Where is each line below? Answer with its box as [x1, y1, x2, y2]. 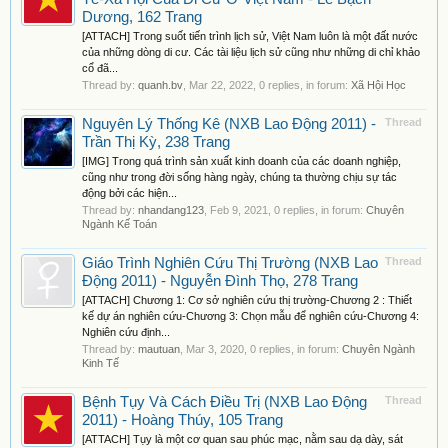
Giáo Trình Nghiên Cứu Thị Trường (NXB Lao [82, 255, 378, 271]
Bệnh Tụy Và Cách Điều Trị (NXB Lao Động [82, 394, 367, 410]
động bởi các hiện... [82, 187, 177, 199]
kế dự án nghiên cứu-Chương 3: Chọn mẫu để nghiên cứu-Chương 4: [82, 310, 419, 322]
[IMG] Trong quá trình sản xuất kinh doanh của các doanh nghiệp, [82, 155, 401, 167]
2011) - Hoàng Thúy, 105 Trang [82, 412, 283, 428]
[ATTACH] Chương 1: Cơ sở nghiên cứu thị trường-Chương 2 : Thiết [82, 294, 412, 306]
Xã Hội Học [351, 79, 406, 91]
